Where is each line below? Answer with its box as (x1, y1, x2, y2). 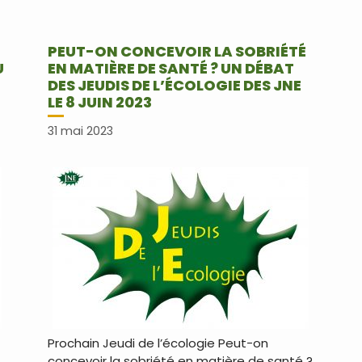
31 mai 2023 (47, 123, 113, 140)
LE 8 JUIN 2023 (47, 92, 152, 112)
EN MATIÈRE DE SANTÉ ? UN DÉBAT (47, 58, 294, 78)
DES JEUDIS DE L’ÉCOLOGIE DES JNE (47, 75, 301, 95)
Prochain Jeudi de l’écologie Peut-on (47, 335, 268, 352)
